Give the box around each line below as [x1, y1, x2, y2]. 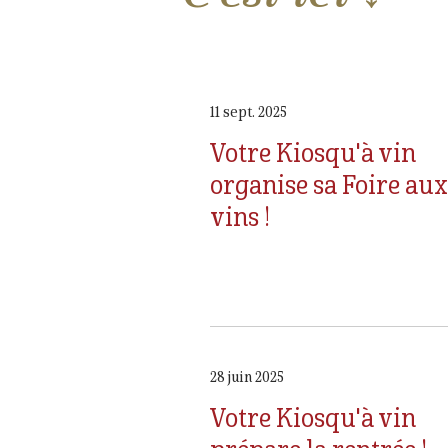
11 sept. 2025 [210, 104, 287, 121]
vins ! [210, 200, 270, 232]
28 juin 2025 [210, 369, 284, 386]
